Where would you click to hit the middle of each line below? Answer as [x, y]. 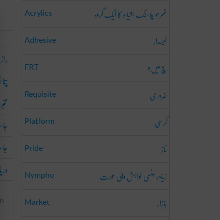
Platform [40, 121]
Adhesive [40, 40]
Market [37, 202]
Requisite [40, 94]
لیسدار [160, 41]
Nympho [39, 175]
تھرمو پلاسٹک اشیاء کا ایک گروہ [131, 14]
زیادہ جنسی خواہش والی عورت [133, 176]
